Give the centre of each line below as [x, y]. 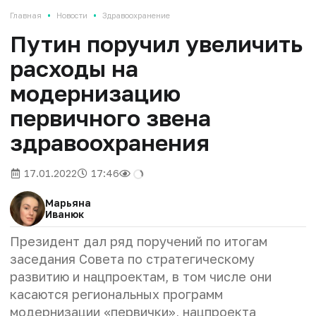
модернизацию [95, 93]
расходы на [74, 68]
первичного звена [110, 117]
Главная [26, 15]
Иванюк [65, 214]
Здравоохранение [136, 15]
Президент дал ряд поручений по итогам [139, 241]
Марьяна [68, 202]
